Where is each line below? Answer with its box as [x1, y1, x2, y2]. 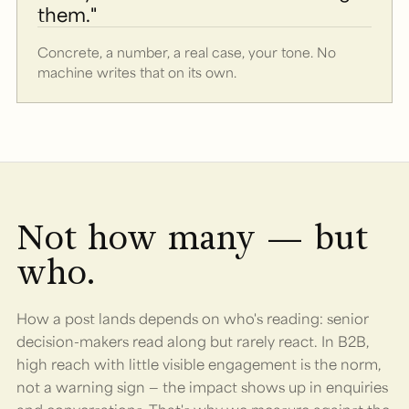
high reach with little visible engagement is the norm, [16, 353, 381, 373]
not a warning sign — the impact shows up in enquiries [16, 376, 388, 396]
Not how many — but [16, 215, 368, 260]
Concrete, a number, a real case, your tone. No [37, 42, 336, 60]
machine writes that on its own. [37, 62, 236, 80]
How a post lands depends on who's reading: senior [16, 308, 369, 328]
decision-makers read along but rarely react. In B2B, [16, 330, 369, 351]
